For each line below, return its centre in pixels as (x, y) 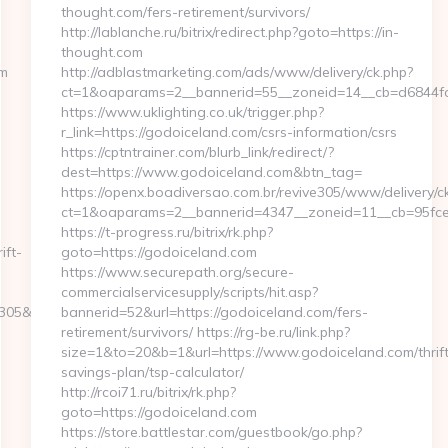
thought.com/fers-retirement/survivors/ (185, 12)
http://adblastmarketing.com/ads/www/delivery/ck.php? (236, 72)
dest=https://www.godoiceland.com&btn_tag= (211, 172)
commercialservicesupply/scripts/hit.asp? (189, 292)
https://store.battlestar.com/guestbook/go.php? (211, 432)
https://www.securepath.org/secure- (177, 272)
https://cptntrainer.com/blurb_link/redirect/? (197, 152)
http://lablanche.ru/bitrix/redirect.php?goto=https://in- (229, 32)
